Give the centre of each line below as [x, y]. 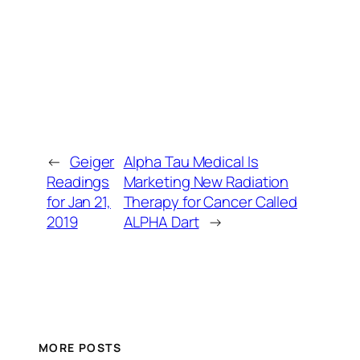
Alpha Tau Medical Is [191, 161]
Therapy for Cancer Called [211, 201]
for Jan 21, [79, 201]
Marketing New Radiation [206, 181]
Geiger [92, 161]
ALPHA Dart [161, 221]
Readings [78, 181]
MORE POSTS [80, 347]
